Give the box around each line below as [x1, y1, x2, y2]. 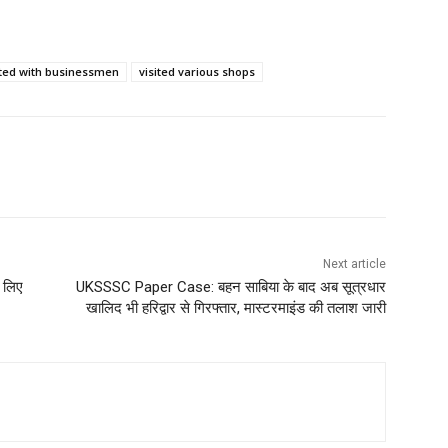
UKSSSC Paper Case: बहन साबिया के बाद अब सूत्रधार [75, 278, 386, 297]
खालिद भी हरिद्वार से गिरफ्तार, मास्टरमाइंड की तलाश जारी [85, 299, 386, 318]
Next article [322, 257, 386, 272]
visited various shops [139, 64, 255, 80]
